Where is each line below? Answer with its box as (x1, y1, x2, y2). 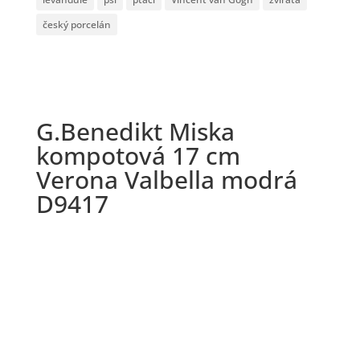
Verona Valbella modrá (35, 163, 297, 197)
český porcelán (42, 18, 111, 32)
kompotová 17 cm (35, 139, 240, 173)
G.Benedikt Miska (35, 115, 235, 149)
